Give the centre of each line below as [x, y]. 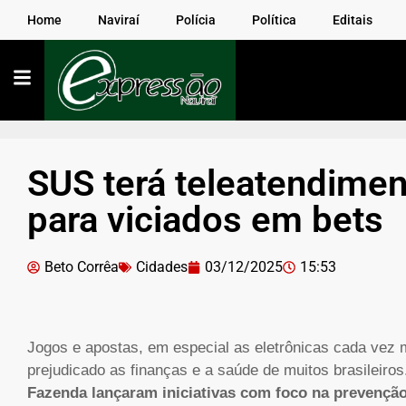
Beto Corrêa [82, 267]
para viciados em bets [205, 220]
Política [274, 20]
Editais [353, 20]
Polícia [196, 20]
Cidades [162, 267]
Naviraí [119, 20]
